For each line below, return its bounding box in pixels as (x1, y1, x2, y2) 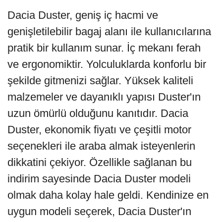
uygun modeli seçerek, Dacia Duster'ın (7, 205, 191, 218)
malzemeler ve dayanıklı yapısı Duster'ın (7, 90, 201, 103)
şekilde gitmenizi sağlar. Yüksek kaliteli (7, 74, 193, 87)
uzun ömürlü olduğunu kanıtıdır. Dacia (7, 107, 188, 119)
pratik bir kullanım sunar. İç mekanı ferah (7, 41, 201, 54)
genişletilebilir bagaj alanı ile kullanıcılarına (7, 25, 211, 38)
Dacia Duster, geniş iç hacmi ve (7, 8, 158, 21)
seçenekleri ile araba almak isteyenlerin (7, 139, 195, 152)
